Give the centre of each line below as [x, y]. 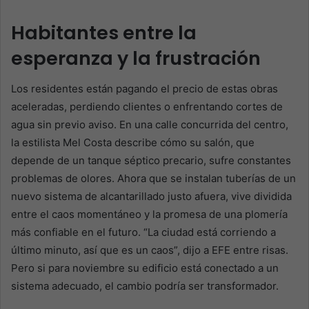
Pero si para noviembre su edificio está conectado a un [145, 268]
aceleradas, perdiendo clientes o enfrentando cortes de [147, 107]
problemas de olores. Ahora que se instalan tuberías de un [153, 179]
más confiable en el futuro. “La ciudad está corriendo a [143, 232]
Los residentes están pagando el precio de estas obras [144, 89]
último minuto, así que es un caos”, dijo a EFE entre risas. [150, 250]
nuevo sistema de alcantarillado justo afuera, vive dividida [151, 197]
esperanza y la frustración [136, 58]
